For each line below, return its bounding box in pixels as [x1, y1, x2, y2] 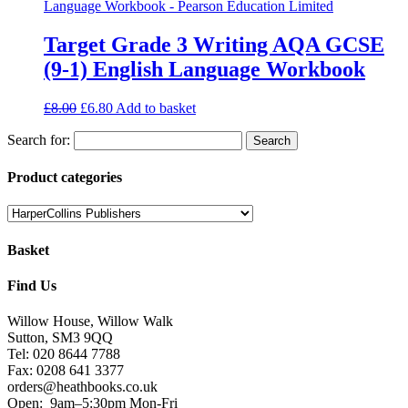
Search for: [7, 131, 70, 148]
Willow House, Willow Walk [7, 313, 173, 330]
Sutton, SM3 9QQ [7, 330, 113, 346]
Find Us [7, 277, 56, 293]
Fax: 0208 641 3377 [7, 362, 124, 379]
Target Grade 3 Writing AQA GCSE [44, 32, 384, 56]
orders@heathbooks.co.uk [7, 379, 158, 395]
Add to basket [116, 99, 196, 116]
